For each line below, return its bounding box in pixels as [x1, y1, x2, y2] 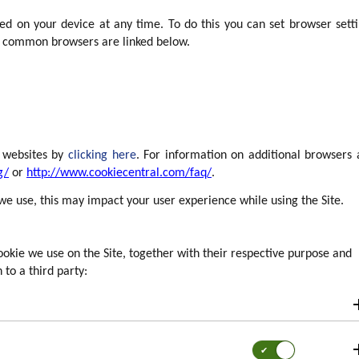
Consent [252, 340, 294, 353]
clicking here [67, 149, 136, 162]
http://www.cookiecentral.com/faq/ [26, 167, 212, 179]
